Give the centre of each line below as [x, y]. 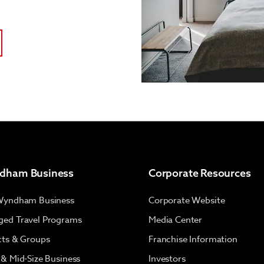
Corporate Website [187, 201]
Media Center [176, 220]
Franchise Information [193, 240]
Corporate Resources [200, 173]
